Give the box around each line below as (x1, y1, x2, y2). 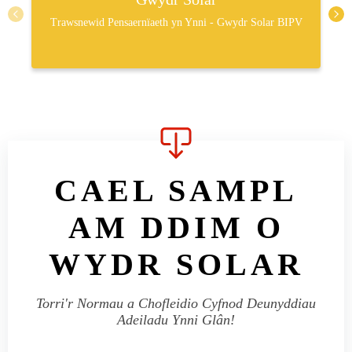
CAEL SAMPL (54, 173, 298, 208)
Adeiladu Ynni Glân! (117, 312, 235, 328)
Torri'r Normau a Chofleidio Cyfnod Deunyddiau (36, 295, 316, 311)
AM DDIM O (68, 210, 284, 245)
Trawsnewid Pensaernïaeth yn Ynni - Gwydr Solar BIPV (49, 16, 302, 28)
